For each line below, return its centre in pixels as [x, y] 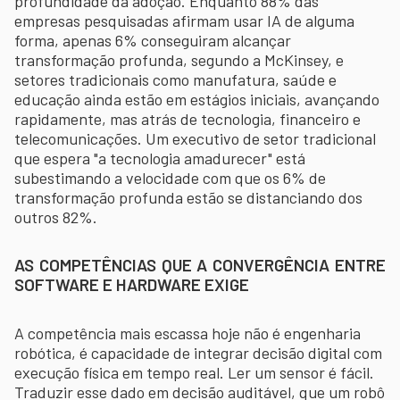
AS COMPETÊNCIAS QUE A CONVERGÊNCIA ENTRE [200, 264]
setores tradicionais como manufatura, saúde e [175, 79]
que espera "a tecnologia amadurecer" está [160, 158]
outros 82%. [56, 217]
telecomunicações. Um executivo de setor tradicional [195, 138]
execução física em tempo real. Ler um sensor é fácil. [194, 372]
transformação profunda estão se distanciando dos [188, 197]
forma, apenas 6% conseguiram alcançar [153, 40]
